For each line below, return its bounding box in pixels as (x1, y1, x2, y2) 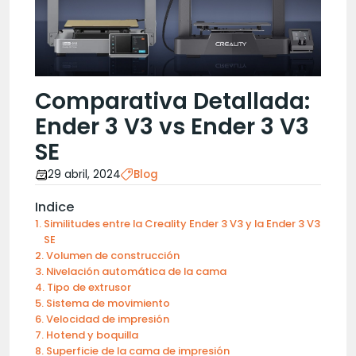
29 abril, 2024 (48, 167, 121, 182)
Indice (35, 198, 74, 216)
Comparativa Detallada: (35, 86, 310, 117)
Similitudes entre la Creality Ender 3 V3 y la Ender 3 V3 (43, 216, 320, 231)
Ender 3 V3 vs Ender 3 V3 (35, 111, 309, 142)
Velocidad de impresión (45, 311, 169, 327)
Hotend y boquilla (45, 327, 138, 342)
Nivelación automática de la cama (45, 264, 226, 279)
